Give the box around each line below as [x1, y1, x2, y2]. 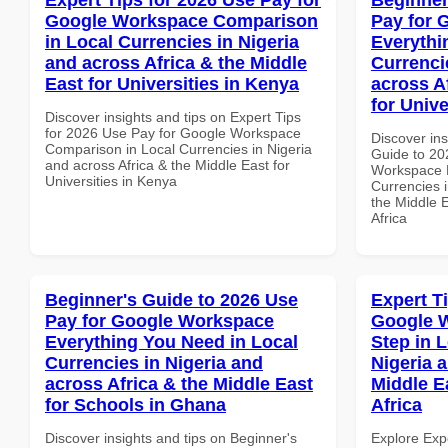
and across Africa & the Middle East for [45, 156, 290, 173]
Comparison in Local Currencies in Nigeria [45, 140, 312, 157]
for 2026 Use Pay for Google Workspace [45, 124, 301, 141]
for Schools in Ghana [45, 394, 226, 415]
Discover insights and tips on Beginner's [45, 429, 297, 446]
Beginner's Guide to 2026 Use [45, 289, 298, 310]
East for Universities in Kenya [45, 73, 299, 94]
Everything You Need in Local [45, 331, 298, 352]
